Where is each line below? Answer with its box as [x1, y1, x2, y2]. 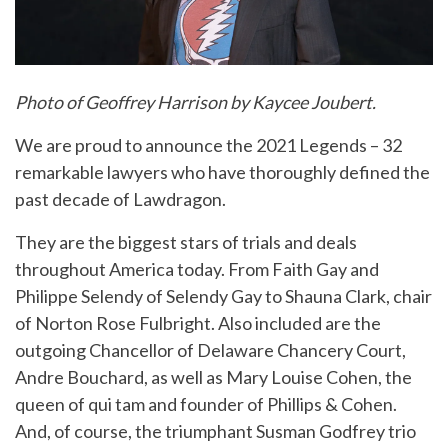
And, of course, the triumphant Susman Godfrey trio [15, 419, 416, 442]
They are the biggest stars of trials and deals [15, 230, 357, 253]
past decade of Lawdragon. [15, 187, 226, 210]
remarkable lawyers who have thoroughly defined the [15, 160, 430, 183]
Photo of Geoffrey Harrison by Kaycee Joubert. [15, 90, 376, 113]
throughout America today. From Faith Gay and [15, 257, 379, 280]
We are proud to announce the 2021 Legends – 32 [15, 133, 402, 156]
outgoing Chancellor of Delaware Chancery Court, [15, 338, 406, 361]
